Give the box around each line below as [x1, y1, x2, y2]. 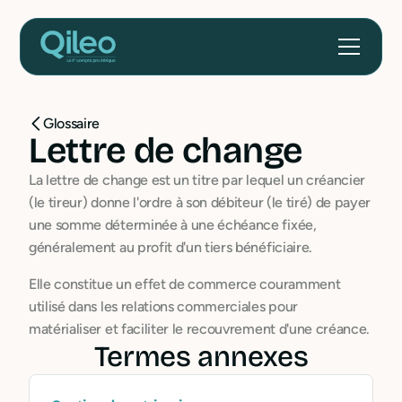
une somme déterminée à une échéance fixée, [29, 216, 317, 233]
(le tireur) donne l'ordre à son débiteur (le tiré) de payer [29, 194, 371, 211]
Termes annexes [93, 339, 309, 374]
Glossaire [43, 115, 100, 132]
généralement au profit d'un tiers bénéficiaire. [29, 239, 312, 256]
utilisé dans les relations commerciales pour [29, 298, 298, 315]
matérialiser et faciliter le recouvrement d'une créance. [29, 320, 371, 337]
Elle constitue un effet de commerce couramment [29, 275, 341, 293]
